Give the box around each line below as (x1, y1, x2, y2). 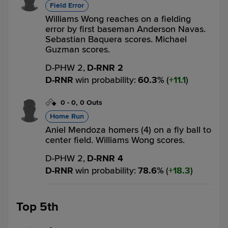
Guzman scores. (45, 44, 110, 55)
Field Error (50, 1, 84, 10)
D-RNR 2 (87, 62, 123, 73)
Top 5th (16, 199, 59, 214)
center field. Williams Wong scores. (45, 134, 185, 146)
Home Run (50, 112, 84, 121)
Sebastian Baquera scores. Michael (45, 34, 187, 45)
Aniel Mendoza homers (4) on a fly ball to (45, 124, 211, 135)
